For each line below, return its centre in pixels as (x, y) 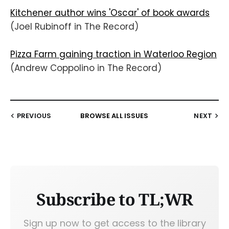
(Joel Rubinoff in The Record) (74, 27)
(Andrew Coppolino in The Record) (86, 68)
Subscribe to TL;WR (114, 199)
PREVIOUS (34, 116)
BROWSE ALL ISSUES (114, 116)
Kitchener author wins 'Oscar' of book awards (110, 13)
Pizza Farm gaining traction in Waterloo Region (113, 54)
